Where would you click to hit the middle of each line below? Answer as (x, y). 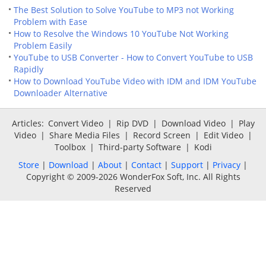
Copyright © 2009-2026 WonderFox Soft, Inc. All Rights (133, 177)
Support (187, 165)
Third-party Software (140, 147)
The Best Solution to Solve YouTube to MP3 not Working (124, 10)
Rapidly (28, 69)
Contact (146, 165)
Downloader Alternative (61, 93)
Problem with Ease (50, 22)
